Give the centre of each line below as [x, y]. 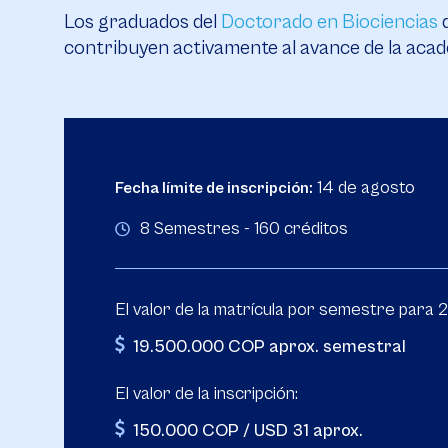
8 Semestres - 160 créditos [244, 228]
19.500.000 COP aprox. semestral [269, 346]
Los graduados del [142, 22]
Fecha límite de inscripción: [214, 188]
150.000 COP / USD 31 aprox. [248, 430]
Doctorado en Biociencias [329, 22]
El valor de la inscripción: [206, 393]
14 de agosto [364, 187]
